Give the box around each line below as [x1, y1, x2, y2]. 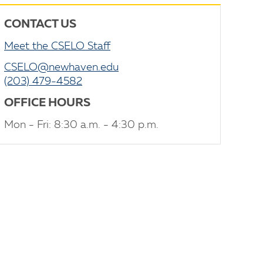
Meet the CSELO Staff [4, 41, 110, 52]
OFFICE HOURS [4, 97, 90, 109]
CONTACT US [4, 19, 76, 31]
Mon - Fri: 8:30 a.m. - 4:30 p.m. [4, 120, 159, 130]
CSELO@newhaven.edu [4, 62, 119, 73]
